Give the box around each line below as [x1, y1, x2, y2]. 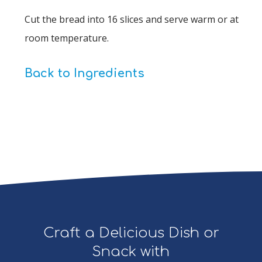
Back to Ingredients [25, 66, 145, 80]
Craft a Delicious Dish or [43, 225, 219, 241]
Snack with [92, 243, 170, 260]
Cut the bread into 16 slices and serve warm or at [25, 12, 239, 26]
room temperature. [25, 31, 109, 44]
